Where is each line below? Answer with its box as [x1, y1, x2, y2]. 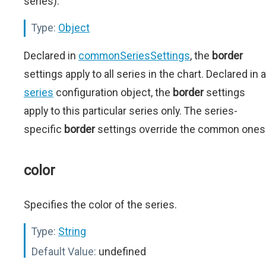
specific [24, 123, 64, 136]
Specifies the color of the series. [24, 198, 177, 211]
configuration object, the [53, 86, 173, 99]
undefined [96, 245, 146, 258]
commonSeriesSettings [78, 49, 190, 62]
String [58, 225, 86, 238]
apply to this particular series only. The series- [24, 104, 237, 118]
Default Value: [31, 245, 96, 258]
